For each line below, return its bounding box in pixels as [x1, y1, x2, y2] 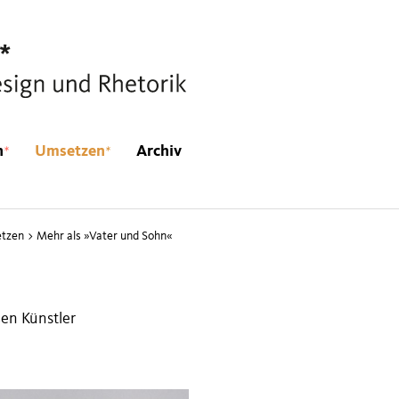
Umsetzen [35, 143, 105, 159]
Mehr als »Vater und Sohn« [37, 231, 173, 242]
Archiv [136, 143, 182, 159]
